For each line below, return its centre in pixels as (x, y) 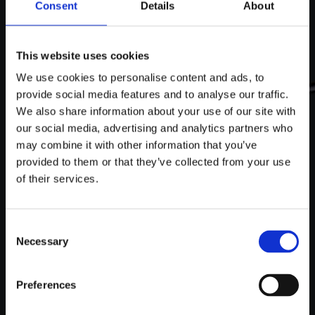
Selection (26, 244)
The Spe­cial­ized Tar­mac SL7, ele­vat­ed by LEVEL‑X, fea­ (154, 296)
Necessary (42, 241)
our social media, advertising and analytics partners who (154, 128)
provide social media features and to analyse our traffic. (153, 94)
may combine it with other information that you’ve (137, 145)
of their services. (57, 179)
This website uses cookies (83, 55)
